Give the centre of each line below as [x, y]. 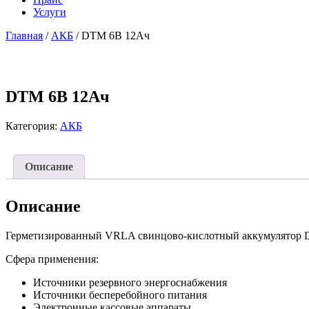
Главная [24, 36]
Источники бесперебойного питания [120, 295]
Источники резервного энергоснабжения [130, 282]
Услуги [50, 12]
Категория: [33, 126]
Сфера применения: [52, 259]
